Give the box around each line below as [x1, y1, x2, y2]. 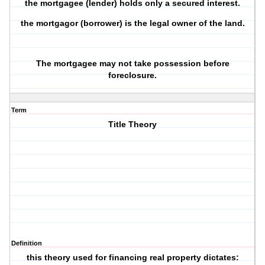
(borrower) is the [77, 18, 150, 28]
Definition [11, 240, 42, 247]
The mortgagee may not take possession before [35, 59, 230, 69]
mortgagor [35, 18, 78, 28]
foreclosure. [108, 70, 157, 80]
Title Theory [108, 119, 157, 130]
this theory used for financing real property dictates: [26, 253, 239, 263]
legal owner [149, 18, 196, 28]
